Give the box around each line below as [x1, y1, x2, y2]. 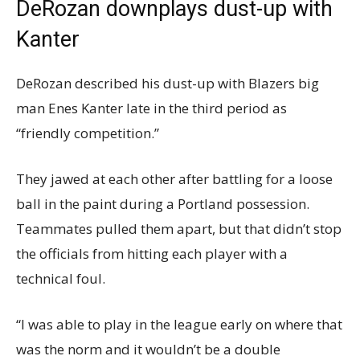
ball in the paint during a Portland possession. [16, 194, 309, 214]
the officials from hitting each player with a [16, 244, 288, 264]
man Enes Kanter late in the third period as [16, 99, 287, 118]
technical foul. [16, 269, 105, 288]
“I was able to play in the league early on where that [16, 315, 342, 334]
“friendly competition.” [16, 124, 159, 143]
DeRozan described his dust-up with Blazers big [16, 74, 319, 93]
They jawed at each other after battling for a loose [16, 170, 333, 189]
